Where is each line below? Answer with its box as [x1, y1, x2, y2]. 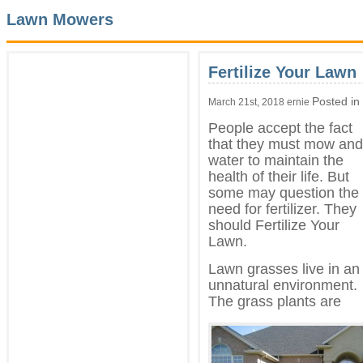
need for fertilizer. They [208, 200, 357, 217]
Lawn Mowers [6, 11, 113, 29]
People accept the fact [208, 119, 352, 136]
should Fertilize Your [208, 216, 340, 233]
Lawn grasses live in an [208, 260, 360, 277]
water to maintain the [208, 152, 344, 169]
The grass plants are [208, 293, 341, 310]
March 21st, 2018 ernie [208, 96, 312, 107]
